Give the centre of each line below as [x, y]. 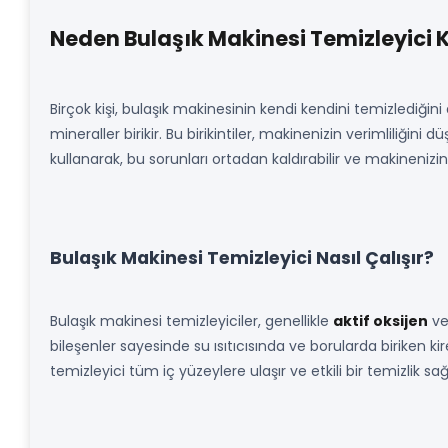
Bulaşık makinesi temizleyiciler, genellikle [191, 321]
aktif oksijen [380, 321]
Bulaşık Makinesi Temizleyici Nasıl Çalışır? [242, 258]
